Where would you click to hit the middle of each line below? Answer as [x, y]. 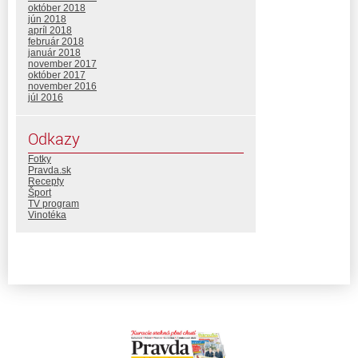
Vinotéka [47, 215]
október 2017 [57, 75]
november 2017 [62, 64]
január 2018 [54, 52]
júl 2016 [46, 97]
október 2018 [57, 8]
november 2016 [62, 86]
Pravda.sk [50, 170]
